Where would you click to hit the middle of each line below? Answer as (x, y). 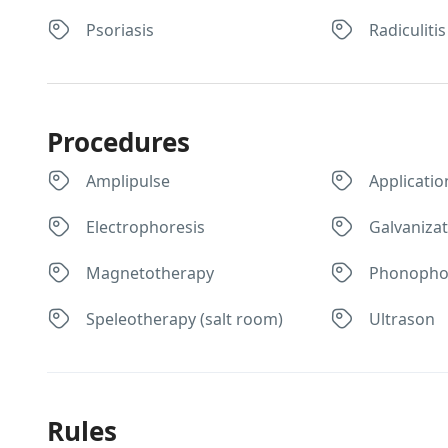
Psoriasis (120, 30)
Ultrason (402, 319)
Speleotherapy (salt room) (184, 319)
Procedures (118, 142)
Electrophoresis (145, 227)
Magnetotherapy (150, 273)
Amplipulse (128, 181)
